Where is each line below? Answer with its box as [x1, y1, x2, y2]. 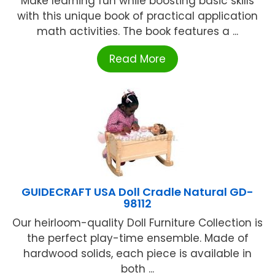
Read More [109, 51, 166, 66]
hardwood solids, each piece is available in [23, 246, 252, 261]
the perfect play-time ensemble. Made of [26, 230, 249, 246]
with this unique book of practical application [17, 8, 258, 23]
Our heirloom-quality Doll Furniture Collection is [12, 215, 263, 230]
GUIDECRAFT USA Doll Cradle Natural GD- [21, 184, 254, 199]
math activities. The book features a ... [37, 23, 238, 39]
